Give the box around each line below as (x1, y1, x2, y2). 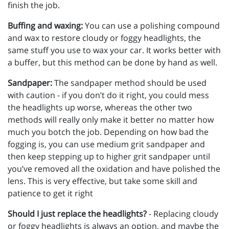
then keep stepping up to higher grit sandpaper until (8, 150, 210, 162)
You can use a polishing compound (83, 19, 220, 31)
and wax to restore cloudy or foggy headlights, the (8, 32, 201, 43)
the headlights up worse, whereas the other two (8, 101, 192, 113)
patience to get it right (8, 187, 93, 199)
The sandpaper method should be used (52, 77, 207, 88)
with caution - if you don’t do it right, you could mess (8, 89, 209, 101)
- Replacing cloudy (147, 208, 218, 219)
